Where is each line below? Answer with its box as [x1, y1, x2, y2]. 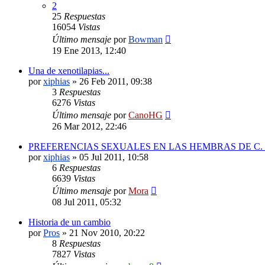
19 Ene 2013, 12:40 [52, 45, 126, 56]
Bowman [128, 34, 163, 44]
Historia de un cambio [28, 216, 111, 227]
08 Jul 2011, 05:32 [52, 196, 121, 207]
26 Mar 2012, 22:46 [52, 121, 127, 131]
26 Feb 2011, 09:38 [79, 76, 152, 86]
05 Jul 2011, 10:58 [79, 151, 148, 162]
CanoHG [128, 109, 163, 120]
